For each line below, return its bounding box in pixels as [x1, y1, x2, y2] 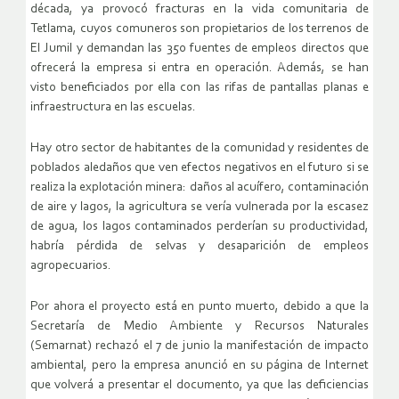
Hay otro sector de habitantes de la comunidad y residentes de [30, 142, 369, 156]
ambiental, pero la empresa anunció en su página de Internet [30, 359, 369, 373]
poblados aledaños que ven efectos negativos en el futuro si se [30, 161, 369, 175]
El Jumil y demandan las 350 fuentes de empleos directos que [30, 42, 369, 56]
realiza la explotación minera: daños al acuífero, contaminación [30, 181, 369, 195]
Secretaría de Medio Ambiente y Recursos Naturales [30, 320, 369, 334]
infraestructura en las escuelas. [30, 101, 196, 115]
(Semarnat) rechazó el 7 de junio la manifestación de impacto [30, 339, 369, 354]
